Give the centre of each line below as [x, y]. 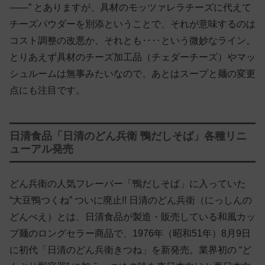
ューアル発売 [41, 149]
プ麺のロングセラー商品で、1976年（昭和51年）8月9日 [130, 234]
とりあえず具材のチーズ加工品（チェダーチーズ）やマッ [132, 57]
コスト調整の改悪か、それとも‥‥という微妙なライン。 [132, 40]
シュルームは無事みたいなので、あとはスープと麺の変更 [132, 73]
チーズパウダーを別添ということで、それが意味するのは [132, 24]
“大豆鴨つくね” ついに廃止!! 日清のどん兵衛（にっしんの [131, 201]
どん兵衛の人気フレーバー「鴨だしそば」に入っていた [128, 184]
